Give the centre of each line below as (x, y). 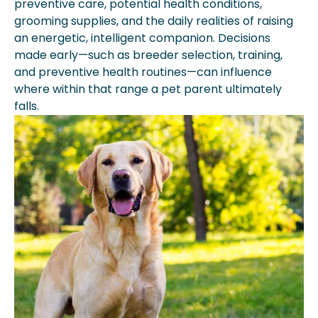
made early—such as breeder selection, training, (148, 55)
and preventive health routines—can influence (143, 72)
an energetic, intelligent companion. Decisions (142, 38)
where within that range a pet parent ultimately (148, 89)
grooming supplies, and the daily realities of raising (154, 21)
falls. (27, 106)
